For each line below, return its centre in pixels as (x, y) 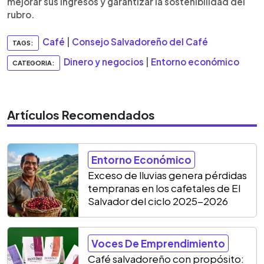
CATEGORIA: (34, 62)
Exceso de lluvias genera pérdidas (167, 175)
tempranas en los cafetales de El (164, 188)
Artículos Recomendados (81, 114)
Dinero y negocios (104, 61)
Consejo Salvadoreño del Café (140, 41)
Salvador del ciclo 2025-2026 (158, 201)
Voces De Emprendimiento (158, 243)
